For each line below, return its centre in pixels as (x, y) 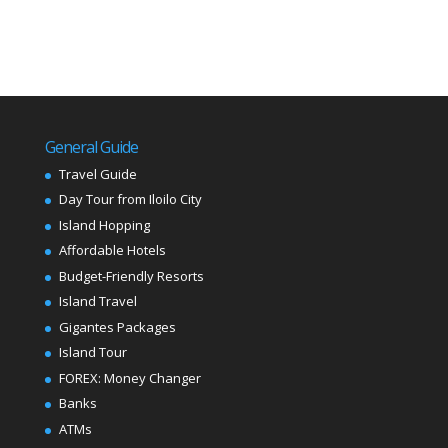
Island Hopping (104, 224)
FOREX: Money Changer (129, 377)
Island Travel (97, 301)
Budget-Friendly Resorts (131, 275)
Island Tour (92, 352)
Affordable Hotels (112, 250)
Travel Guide (97, 173)
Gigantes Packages (117, 326)
